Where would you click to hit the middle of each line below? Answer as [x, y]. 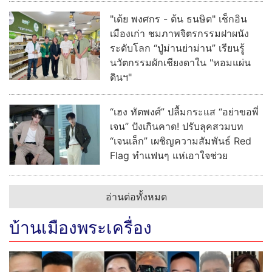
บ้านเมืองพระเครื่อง [80, 228]
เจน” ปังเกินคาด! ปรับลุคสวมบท [177, 127]
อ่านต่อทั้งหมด [136, 197]
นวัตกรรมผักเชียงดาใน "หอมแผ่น [180, 63]
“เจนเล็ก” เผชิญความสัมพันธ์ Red [181, 141]
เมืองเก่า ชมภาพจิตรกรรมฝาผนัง [179, 34]
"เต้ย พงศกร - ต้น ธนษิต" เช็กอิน [178, 19]
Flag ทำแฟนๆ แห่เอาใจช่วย [169, 156]
